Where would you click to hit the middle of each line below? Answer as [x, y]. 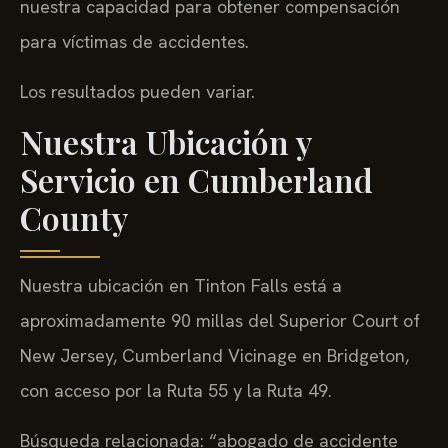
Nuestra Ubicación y [165, 142]
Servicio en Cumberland [196, 180]
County [74, 218]
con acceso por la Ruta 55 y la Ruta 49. [176, 391]
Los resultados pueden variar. [137, 91]
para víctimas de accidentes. [134, 42]
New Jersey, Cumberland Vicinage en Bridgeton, [214, 356]
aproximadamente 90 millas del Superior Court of [220, 321]
